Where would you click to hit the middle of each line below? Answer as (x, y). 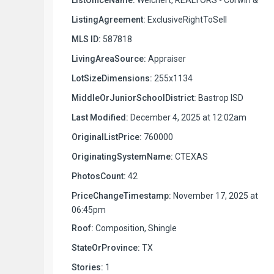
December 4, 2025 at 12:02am (187, 117)
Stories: (87, 267)
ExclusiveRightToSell (186, 19)
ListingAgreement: (109, 19)
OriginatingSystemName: (122, 156)
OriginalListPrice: (107, 137)
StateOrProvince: (106, 247)
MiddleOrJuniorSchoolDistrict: (134, 98)
